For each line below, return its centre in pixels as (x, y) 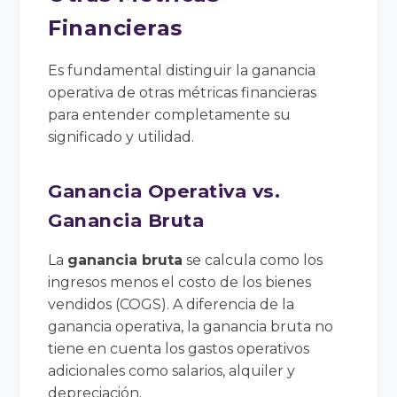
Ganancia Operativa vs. (164, 191)
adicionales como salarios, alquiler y (172, 370)
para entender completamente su (170, 114)
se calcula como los (253, 260)
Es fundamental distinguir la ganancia (182, 70)
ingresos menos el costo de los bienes (180, 282)
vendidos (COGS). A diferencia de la (171, 304)
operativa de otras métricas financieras (183, 92)
